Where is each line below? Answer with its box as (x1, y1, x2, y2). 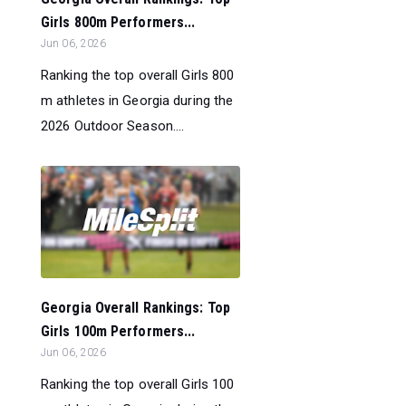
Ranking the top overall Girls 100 (41, 376, 235, 393)
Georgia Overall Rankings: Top (41, 299, 230, 317)
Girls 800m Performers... (41, 14, 196, 32)
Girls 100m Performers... (41, 323, 196, 341)
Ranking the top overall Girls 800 (41, 67, 235, 84)
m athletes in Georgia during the (41, 92, 234, 110)
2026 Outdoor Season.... (41, 118, 185, 135)
